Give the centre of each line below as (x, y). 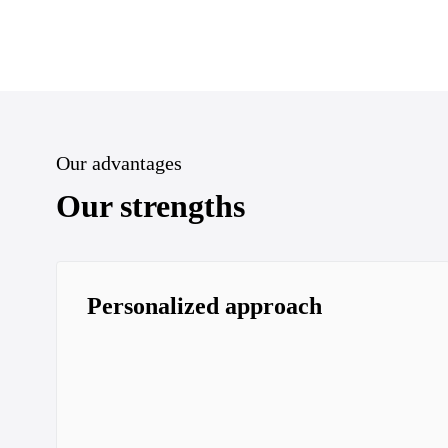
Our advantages (119, 163)
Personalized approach (204, 306)
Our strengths (150, 206)
